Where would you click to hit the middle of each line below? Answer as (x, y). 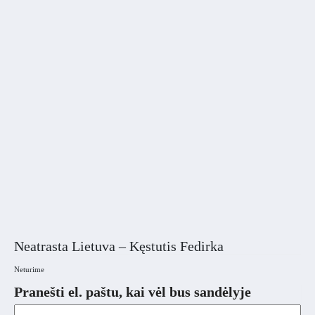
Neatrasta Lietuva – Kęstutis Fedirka (119, 246)
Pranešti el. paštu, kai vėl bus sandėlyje (133, 292)
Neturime (29, 270)
